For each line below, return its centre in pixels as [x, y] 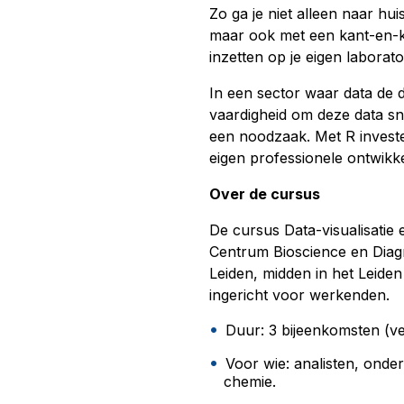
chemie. [250, 381]
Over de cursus [265, 193]
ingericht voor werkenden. [299, 294]
